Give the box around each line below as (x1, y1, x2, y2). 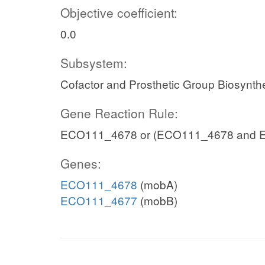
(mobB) (137, 192, 177, 208)
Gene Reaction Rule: (60, 104, 178, 122)
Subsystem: (60, 54, 127, 72)
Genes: (60, 154, 101, 172)
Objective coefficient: (60, 4, 177, 21)
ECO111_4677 (60, 192, 137, 208)
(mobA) (137, 176, 177, 192)
